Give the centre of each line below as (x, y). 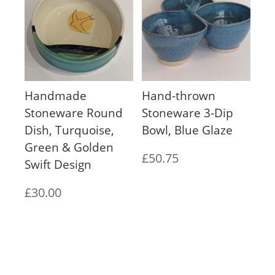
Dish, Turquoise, (69, 130)
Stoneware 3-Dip (188, 113)
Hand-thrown (179, 95)
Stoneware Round (74, 113)
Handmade (56, 95)
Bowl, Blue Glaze (188, 130)
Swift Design (58, 164)
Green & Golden (69, 147)
